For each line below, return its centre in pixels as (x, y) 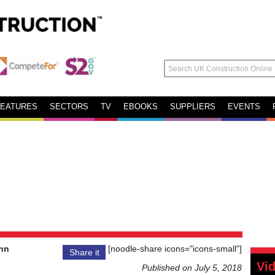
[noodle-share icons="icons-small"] (174, 249)
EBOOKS (141, 107)
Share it (84, 252)
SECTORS (69, 107)
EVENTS (244, 107)
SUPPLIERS (193, 107)
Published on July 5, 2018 (192, 268)
